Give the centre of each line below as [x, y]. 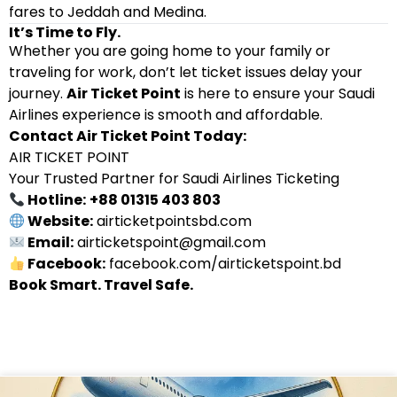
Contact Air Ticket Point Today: [128, 136]
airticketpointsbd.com [175, 221]
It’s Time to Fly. [65, 32]
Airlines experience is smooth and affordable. [166, 115]
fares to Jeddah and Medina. [108, 12]
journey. [38, 93]
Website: [59, 221]
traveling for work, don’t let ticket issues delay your [186, 72]
